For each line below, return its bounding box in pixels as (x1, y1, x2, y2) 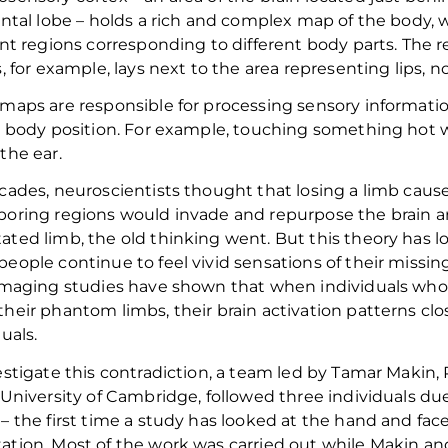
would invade (119, 205, 230, 225)
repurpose (269, 205, 354, 225)
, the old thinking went (80, 229, 268, 249)
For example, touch (120, 119, 283, 139)
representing (283, 58, 391, 78)
